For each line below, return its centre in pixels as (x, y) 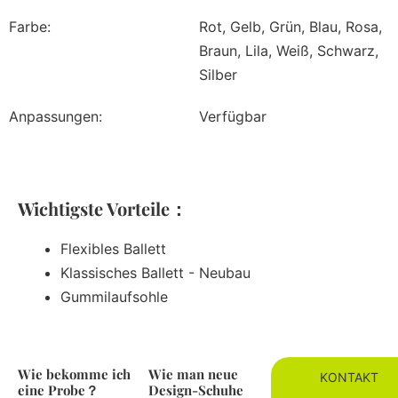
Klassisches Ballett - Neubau (155, 273)
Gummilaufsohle (114, 297)
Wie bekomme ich (74, 374)
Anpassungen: (56, 117)
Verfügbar (233, 117)
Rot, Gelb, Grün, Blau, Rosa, (291, 27)
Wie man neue (194, 374)
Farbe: (30, 27)
